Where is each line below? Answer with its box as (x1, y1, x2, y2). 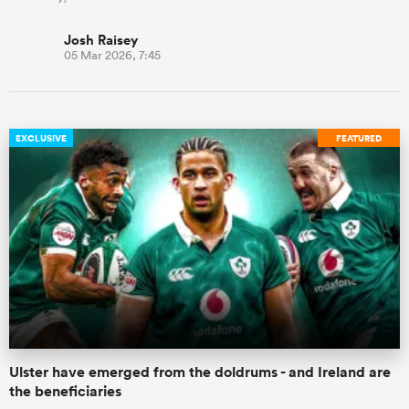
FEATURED (336, 131, 382, 146)
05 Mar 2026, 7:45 (64, 47, 161, 64)
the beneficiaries (9, 382, 121, 401)
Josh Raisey (64, 30, 138, 50)
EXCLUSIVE (16, 131, 67, 146)
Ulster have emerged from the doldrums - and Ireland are (9, 362, 391, 382)
